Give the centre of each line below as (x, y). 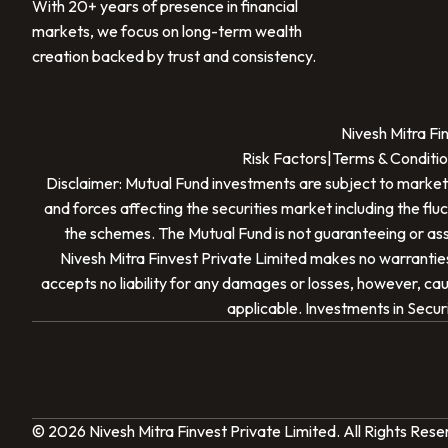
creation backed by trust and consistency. (174, 56)
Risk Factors (284, 158)
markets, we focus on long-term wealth (167, 31)
